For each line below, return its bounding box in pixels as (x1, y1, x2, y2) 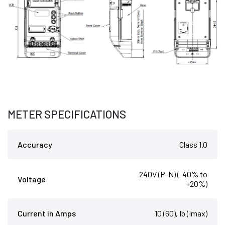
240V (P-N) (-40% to (139, 169, 207, 179)
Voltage (18, 174, 46, 184)
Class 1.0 (179, 140, 207, 150)
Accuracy (18, 140, 52, 150)
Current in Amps (18, 208, 76, 218)
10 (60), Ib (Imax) (155, 208, 207, 218)
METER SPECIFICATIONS (8, 107, 126, 121)
